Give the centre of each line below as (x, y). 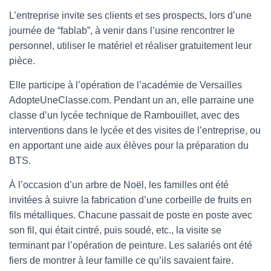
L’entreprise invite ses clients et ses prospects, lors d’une (130, 15)
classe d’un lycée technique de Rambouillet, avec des (124, 115)
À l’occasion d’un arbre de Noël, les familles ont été (119, 185)
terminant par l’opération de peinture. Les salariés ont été (131, 245)
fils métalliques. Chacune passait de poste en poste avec (131, 215)
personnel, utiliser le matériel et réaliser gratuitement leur (130, 46)
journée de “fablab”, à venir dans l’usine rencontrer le (122, 31)
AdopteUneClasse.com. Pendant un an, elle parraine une (132, 100)
